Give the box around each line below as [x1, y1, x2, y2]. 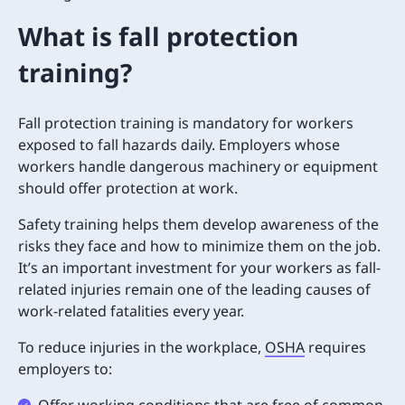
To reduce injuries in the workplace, [18, 336, 265, 357]
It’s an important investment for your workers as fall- [18, 257, 381, 278]
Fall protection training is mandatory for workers [18, 112, 353, 133]
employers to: [18, 358, 112, 379]
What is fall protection [18, 18, 298, 53]
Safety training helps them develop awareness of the [18, 213, 379, 234]
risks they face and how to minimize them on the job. [18, 235, 381, 256]
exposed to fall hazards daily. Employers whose [18, 134, 340, 155]
